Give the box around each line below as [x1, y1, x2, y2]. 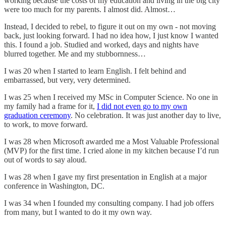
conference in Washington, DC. [4, 182, 104, 191]
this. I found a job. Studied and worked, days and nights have [4, 40, 199, 49]
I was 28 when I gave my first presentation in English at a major [4, 173, 207, 182]
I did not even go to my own [97, 102, 187, 111]
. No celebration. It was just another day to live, [71, 111, 221, 120]
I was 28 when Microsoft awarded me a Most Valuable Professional [4, 137, 219, 146]
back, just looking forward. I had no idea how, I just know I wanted [4, 31, 218, 40]
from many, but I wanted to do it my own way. [4, 208, 152, 217]
